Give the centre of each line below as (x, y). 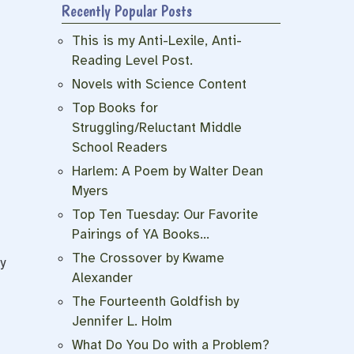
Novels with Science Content (159, 84)
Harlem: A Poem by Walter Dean (168, 171)
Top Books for (115, 107)
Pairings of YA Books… (141, 234)
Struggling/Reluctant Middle (157, 127)
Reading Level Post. (132, 60)
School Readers (120, 147)
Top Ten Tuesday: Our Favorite (165, 214)
